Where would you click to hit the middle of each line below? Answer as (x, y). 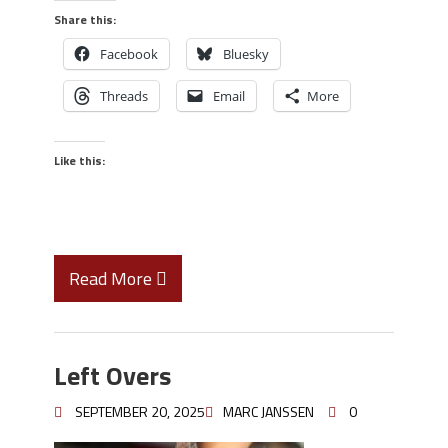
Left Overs (112, 375)
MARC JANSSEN (268, 411)
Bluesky (246, 54)
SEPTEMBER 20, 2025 (140, 411)
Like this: (79, 160)
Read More (112, 278)
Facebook (129, 54)
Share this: (85, 19)
